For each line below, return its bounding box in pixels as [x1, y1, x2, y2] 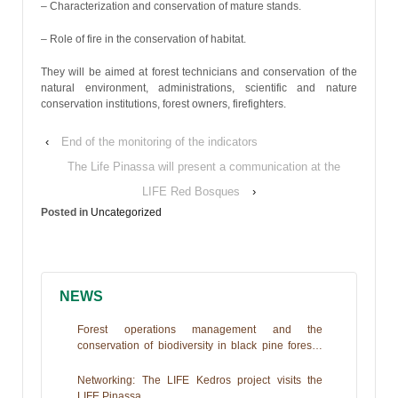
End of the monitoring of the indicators [61, 135, 258, 149]
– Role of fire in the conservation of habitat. [41, 32, 246, 45]
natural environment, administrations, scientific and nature [41, 82, 357, 95]
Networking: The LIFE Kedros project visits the [77, 374, 322, 387]
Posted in [41, 206, 91, 219]
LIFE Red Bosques [142, 185, 240, 199]
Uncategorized [91, 206, 162, 219]
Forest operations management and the [77, 323, 322, 337]
